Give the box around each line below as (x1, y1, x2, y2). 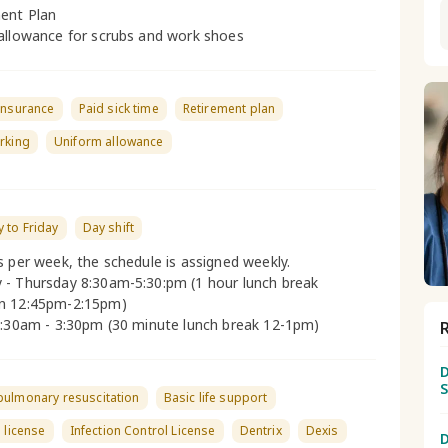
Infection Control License (69, 422, 216, 439)
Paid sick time (78, 100, 159, 117)
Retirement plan (182, 100, 276, 117)
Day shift (82, 219, 135, 236)
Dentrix (239, 422, 282, 439)
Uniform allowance (53, 133, 164, 150)
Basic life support (163, 389, 268, 406)
